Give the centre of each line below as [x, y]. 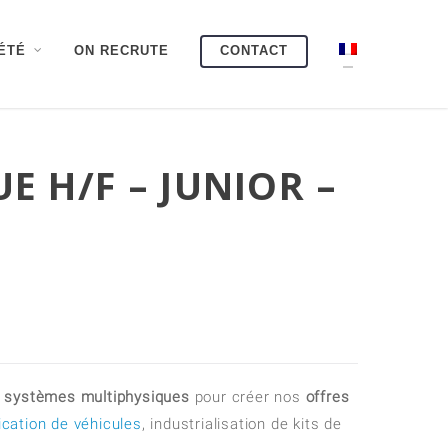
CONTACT [254, 50]
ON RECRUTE [121, 50]
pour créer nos [247, 397]
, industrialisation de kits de [241, 424]
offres [327, 397]
